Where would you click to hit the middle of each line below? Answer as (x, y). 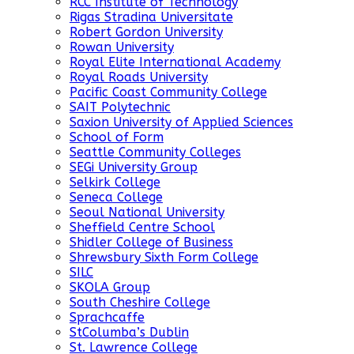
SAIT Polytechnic (120, 107)
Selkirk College (115, 183)
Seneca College (116, 198)
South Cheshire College (140, 303)
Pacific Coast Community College (168, 92)
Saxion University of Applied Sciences (181, 122)
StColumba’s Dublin (129, 333)
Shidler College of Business (151, 243)
